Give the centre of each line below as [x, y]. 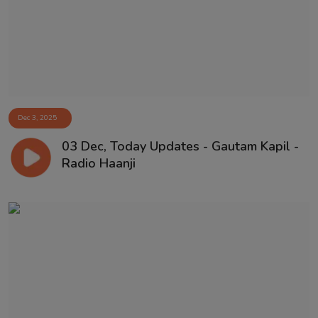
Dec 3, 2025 [37, 117]
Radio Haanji [98, 163]
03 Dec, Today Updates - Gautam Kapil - [180, 146]
